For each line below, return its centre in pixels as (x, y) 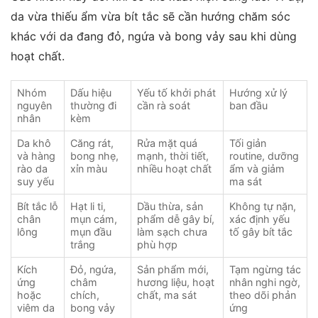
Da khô (34, 143)
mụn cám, (94, 219)
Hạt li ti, (88, 207)
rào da (32, 169)
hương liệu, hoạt (176, 283)
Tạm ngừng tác (265, 270)
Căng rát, (92, 143)
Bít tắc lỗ (38, 207)
